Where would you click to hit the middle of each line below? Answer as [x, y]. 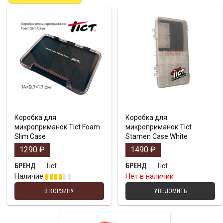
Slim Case [30, 137]
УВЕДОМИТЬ [170, 191]
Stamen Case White [157, 137]
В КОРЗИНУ [59, 191]
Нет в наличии [150, 176]
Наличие [30, 176]
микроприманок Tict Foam [57, 127]
